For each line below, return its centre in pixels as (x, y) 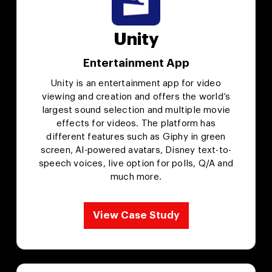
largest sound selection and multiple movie (136, 110)
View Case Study (136, 216)
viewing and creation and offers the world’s (136, 97)
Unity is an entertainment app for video (136, 84)
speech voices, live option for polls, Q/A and (136, 164)
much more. (136, 177)
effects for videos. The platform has (136, 124)
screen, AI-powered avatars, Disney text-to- (136, 151)
